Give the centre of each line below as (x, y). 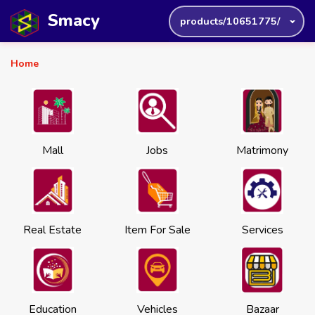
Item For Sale (157, 230)
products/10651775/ (230, 21)
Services (262, 230)
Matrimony (263, 150)
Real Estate (53, 230)
